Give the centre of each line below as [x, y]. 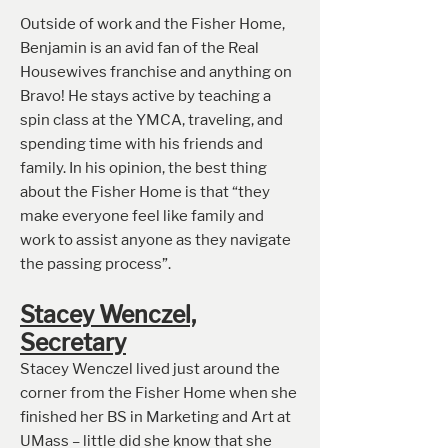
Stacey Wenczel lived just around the [150, 369]
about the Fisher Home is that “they [145, 192]
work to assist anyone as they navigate [155, 240]
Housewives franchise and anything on [156, 72]
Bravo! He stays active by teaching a [145, 96]
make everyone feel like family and [142, 216]
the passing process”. [95, 264]
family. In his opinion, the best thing [143, 168]
